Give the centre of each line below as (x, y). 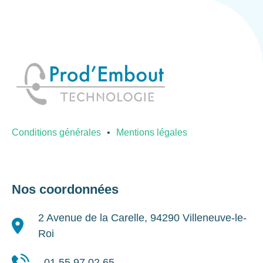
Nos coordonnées (65, 190)
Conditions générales (56, 133)
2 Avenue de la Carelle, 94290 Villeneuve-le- (142, 218)
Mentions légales (152, 133)
